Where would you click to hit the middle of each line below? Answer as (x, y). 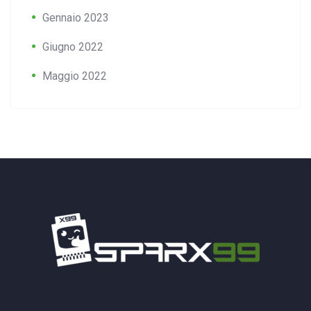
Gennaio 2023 (76, 18)
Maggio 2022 (75, 76)
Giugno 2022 (73, 47)
